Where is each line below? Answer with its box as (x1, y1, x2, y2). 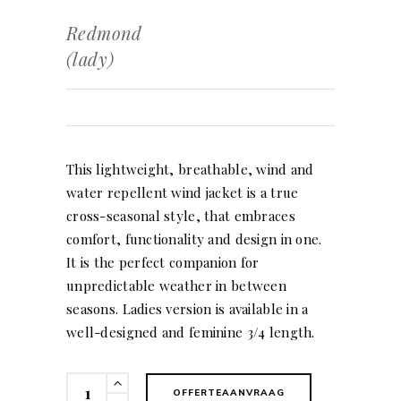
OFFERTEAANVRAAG (173, 386, 286, 398)
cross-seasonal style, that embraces (66, 206, 295, 225)
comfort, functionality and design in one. (66, 229, 322, 248)
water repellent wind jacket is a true (66, 183, 299, 201)
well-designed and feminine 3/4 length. (66, 322, 315, 341)
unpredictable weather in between (66, 276, 286, 294)
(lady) (66, 46, 115, 71)
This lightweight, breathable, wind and (66, 159, 314, 178)
